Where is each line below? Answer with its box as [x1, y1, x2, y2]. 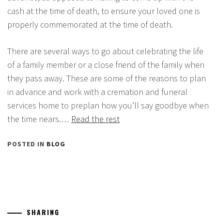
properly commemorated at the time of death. [7, 19, 173, 30]
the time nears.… [7, 113, 71, 124]
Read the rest [71, 113, 120, 124]
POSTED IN [7, 139, 46, 148]
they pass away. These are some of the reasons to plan [7, 73, 206, 84]
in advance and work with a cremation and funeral [7, 86, 187, 97]
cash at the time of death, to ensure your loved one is [7, 5, 200, 16]
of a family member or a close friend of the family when [7, 59, 204, 70]
